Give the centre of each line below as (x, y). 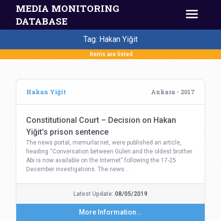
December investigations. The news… (77, 169)
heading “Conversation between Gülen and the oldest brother (109, 151)
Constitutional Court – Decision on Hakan (101, 120)
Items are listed (110, 54)
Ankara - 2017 (173, 92)
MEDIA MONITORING (68, 8)
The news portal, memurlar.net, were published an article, (104, 143)
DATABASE (42, 21)
